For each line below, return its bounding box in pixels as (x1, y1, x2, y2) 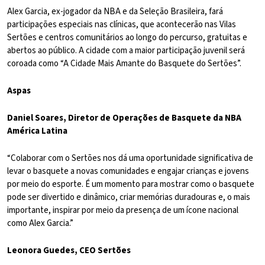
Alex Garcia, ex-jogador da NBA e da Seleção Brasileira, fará (7, 5, 223, 18)
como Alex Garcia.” (7, 217, 73, 230)
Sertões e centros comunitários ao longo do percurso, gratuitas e (7, 31, 247, 44)
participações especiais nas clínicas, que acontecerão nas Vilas (7, 18, 236, 31)
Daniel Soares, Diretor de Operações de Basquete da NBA (7, 112, 241, 125)
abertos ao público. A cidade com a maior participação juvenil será (7, 44, 245, 57)
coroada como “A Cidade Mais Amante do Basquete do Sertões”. (7, 57, 241, 70)
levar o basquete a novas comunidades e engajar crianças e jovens (7, 165, 249, 178)
